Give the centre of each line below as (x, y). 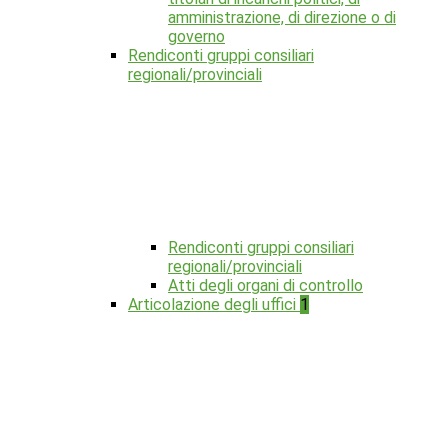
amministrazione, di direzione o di (282, 18)
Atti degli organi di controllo (265, 286)
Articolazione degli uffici (214, 305)
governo (196, 37)
